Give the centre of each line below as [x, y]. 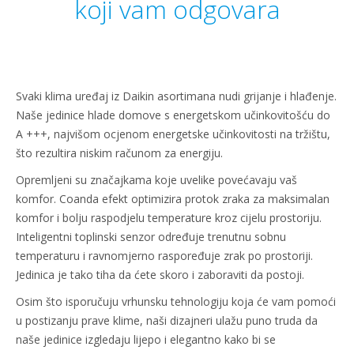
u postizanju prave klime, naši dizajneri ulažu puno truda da [167, 321]
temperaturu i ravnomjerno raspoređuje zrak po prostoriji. [164, 256]
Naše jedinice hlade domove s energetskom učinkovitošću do [173, 115]
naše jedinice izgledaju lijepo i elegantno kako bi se [146, 340]
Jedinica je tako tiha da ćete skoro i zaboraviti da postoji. [160, 275]
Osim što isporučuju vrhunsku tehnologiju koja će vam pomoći [176, 302]
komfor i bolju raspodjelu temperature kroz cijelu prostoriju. [169, 218]
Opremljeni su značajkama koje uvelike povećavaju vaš [156, 180]
